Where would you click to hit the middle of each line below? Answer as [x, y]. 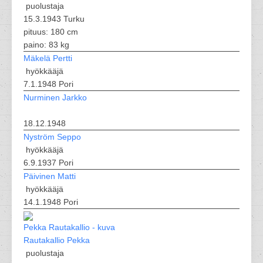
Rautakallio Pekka [57, 240]
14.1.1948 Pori [51, 202]
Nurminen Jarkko [55, 97]
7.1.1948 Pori [48, 84]
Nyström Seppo [52, 137]
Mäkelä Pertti [48, 58]
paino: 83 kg [46, 45]
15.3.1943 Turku [54, 19]
